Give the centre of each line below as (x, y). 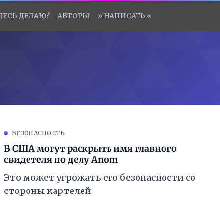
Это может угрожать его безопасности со (100, 178)
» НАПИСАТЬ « (124, 16)
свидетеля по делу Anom (61, 159)
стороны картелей (48, 191)
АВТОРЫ (74, 16)
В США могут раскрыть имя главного (90, 149)
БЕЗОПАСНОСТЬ (39, 133)
